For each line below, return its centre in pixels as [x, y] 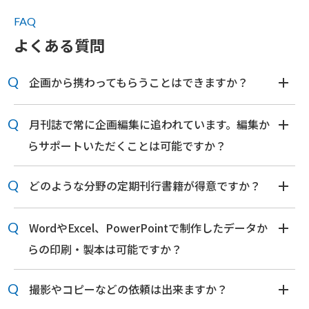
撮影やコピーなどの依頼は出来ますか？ [129, 289]
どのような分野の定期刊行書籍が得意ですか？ [145, 186]
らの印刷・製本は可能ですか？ [105, 249]
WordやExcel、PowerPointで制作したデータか [149, 228]
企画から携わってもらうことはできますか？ [139, 82]
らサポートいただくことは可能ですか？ [127, 146]
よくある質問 [59, 45]
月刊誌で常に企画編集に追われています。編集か [150, 124]
